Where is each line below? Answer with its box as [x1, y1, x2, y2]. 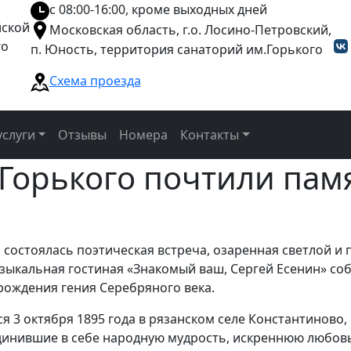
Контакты [180, 126, 240, 144]
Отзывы [58, 126, 107, 144]
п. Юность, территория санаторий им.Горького [30, 41, 323, 59]
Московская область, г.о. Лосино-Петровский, [49, 20, 331, 38]
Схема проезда [49, 72, 141, 90]
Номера [119, 126, 168, 144]
